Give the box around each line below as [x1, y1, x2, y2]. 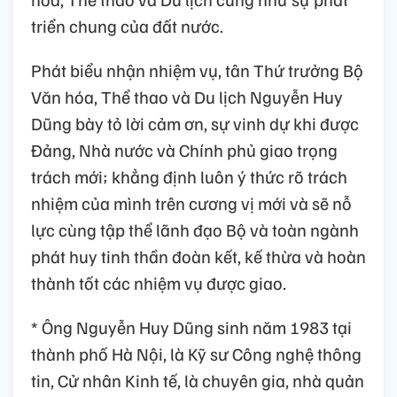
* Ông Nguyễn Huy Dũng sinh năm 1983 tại [31, 315, 352, 339]
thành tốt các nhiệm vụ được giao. [31, 271, 286, 295]
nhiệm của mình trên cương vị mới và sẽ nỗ [31, 191, 352, 215]
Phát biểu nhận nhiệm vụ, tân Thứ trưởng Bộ [31, 58, 363, 82]
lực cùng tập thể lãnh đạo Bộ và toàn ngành [31, 218, 359, 242]
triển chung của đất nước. [31, 14, 223, 38]
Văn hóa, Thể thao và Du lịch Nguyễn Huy [31, 85, 343, 109]
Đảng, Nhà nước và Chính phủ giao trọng [31, 138, 338, 162]
